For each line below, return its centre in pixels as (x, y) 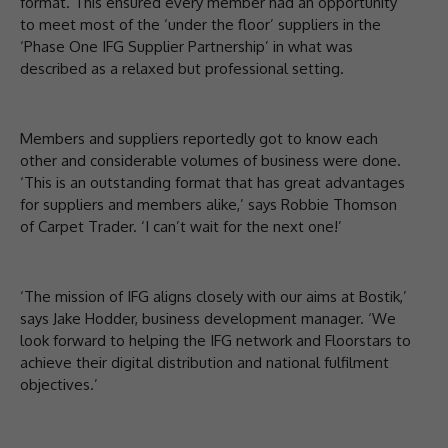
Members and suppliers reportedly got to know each (199, 138)
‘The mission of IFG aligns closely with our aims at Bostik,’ (213, 296)
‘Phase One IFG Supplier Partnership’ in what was (186, 46)
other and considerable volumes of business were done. (210, 160)
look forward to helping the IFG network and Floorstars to (215, 340)
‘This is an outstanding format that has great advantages (212, 182)
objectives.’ (59, 384)
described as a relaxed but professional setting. (182, 68)
